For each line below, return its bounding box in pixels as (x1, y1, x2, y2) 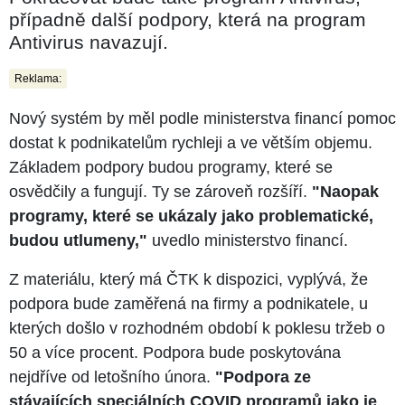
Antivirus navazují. (9, 31, 168, 52)
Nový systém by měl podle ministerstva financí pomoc (9, 108, 396, 127)
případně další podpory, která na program (9, 8, 366, 30)
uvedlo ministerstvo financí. (147, 231, 348, 250)
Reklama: (14, 71, 61, 85)
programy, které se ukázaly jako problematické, (9, 206, 373, 225)
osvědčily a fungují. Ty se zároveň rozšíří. (9, 182, 312, 201)
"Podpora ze (215, 367, 311, 386)
